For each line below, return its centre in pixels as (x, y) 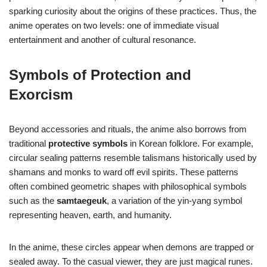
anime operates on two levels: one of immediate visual (114, 26)
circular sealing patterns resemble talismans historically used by (133, 158)
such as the (33, 201)
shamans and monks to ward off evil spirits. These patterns (124, 172)
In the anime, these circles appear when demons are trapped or (131, 247)
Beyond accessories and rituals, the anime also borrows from (128, 129)
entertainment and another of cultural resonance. (103, 40)
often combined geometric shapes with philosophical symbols (128, 187)
